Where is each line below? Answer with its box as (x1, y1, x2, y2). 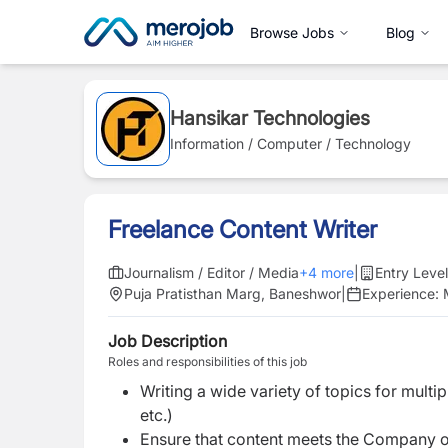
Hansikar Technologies (170, 106, 370, 130)
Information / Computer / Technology (170, 135, 411, 152)
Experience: (362, 285, 443, 302)
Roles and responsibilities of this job (108, 354, 307, 369)
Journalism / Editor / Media (124, 264, 299, 281)
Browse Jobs (250, 23, 334, 41)
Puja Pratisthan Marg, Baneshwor (124, 285, 341, 302)
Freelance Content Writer (108, 215, 377, 244)
